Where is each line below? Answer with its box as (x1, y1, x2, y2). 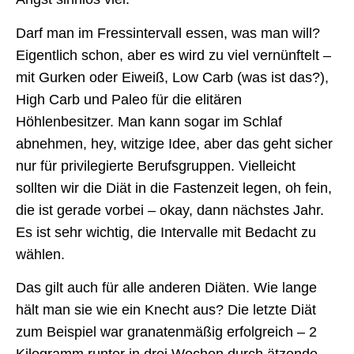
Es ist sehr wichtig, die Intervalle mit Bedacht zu (16, 224, 316, 240)
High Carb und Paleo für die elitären (16, 91, 242, 107)
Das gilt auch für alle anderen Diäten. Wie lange (16, 279, 317, 296)
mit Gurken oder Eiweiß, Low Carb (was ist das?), (16, 69, 329, 85)
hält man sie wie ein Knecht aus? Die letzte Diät (16, 301, 316, 318)
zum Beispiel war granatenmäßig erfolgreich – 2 (16, 323, 317, 340)
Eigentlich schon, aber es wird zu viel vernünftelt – (16, 47, 331, 63)
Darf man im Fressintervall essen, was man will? (16, 24, 320, 41)
